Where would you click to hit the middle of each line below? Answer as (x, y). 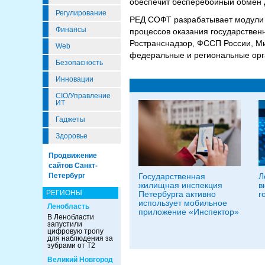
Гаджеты (70, 119)
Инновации (75, 79)
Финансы (71, 30)
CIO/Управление (83, 96)
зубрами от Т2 (71, 245)
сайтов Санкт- (73, 166)
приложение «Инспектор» (189, 212)
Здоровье (72, 136)
